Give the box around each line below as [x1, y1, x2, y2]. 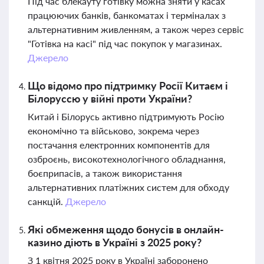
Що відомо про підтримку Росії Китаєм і [28, 79, 228, 92]
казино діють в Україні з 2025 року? [28, 236, 202, 249]
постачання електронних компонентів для [28, 139, 210, 150]
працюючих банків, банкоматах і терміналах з [28, 9, 226, 21]
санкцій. [28, 196, 65, 207]
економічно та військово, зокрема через [28, 125, 199, 136]
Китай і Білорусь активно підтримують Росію [28, 111, 225, 122]
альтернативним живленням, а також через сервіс [28, 24, 244, 35]
